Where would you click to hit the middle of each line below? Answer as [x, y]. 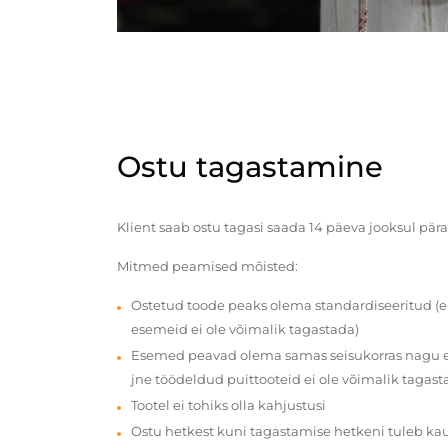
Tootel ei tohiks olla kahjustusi [228, 405]
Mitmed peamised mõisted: [207, 266]
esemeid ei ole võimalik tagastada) [245, 329]
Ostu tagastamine [250, 167]
